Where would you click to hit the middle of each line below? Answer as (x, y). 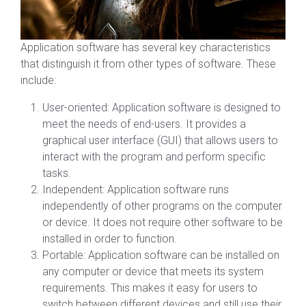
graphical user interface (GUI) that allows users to (160, 141)
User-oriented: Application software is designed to (162, 108)
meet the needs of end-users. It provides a (144, 124)
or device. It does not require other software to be (163, 223)
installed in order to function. (110, 239)
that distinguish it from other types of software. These (148, 64)
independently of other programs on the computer (162, 206)
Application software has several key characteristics (145, 48)
